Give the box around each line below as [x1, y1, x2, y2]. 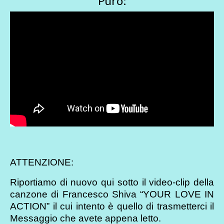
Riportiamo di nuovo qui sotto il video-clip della [10, 176, 214, 187]
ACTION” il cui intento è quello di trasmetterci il [10, 200, 214, 211]
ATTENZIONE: [10, 156, 73, 167]
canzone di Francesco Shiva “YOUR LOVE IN [10, 188, 214, 199]
